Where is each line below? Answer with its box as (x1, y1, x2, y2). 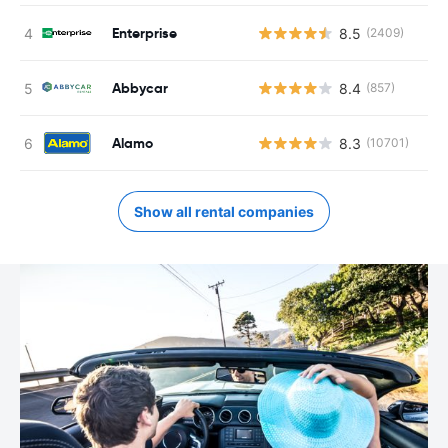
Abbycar (112, 78, 168, 97)
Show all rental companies (134, 203, 314, 220)
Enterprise (112, 23, 177, 42)
